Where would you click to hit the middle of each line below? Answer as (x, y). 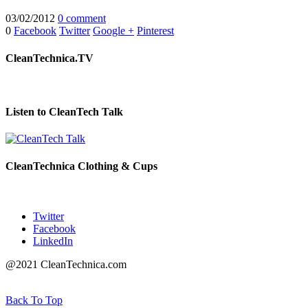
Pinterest (155, 31)
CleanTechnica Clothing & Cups (81, 166)
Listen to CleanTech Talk (64, 112)
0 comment (82, 19)
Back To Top (34, 300)
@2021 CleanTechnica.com (66, 264)
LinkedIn (53, 241)
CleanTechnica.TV (49, 58)
